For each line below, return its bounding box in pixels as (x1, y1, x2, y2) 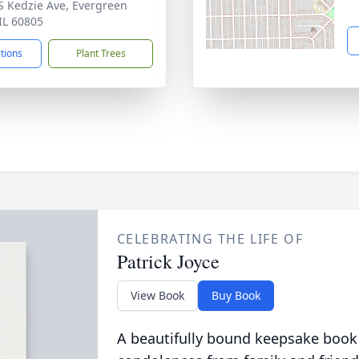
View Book (130, 288, 184, 303)
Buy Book (211, 288, 260, 303)
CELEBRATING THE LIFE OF (116, 230, 304, 248)
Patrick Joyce (116, 248, 220, 274)
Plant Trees (75, 46, 126, 60)
